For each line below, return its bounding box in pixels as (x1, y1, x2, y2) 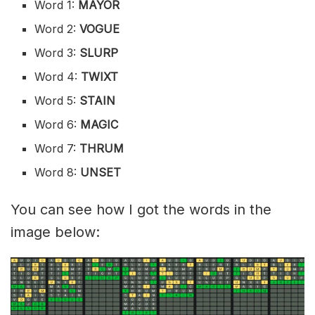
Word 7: (34, 141, 80, 155)
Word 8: (34, 165, 81, 179)
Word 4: (34, 69, 82, 84)
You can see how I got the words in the (11, 200, 271, 218)
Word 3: (34, 45, 80, 60)
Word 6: (34, 117, 81, 131)
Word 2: (34, 21, 80, 36)
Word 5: (34, 93, 77, 108)
